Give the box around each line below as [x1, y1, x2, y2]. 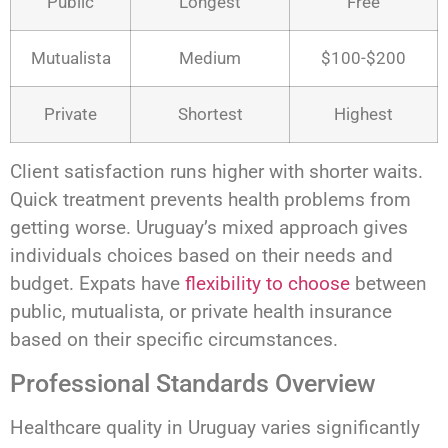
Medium [179, 48, 241, 69]
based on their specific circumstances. [10, 328, 338, 352]
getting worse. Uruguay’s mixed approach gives [10, 216, 408, 240]
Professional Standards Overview [10, 368, 376, 398]
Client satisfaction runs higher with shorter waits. [10, 160, 423, 184]
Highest [334, 104, 393, 125]
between [350, 272, 427, 296]
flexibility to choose [185, 272, 350, 296]
